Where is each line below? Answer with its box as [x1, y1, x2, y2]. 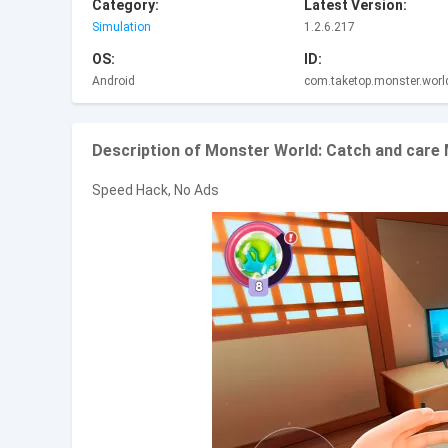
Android [92, 74, 135, 88]
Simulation [92, 20, 151, 34]
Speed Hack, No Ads [92, 182, 219, 198]
